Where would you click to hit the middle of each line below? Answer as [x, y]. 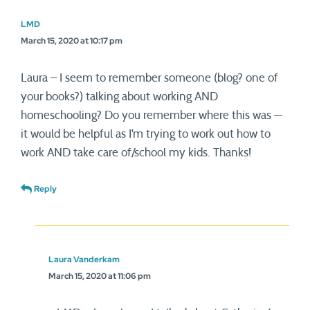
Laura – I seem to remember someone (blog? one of [149, 78]
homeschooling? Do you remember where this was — [152, 115]
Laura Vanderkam [84, 259]
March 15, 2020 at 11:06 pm [100, 276]
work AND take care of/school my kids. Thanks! [136, 153]
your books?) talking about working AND [119, 97]
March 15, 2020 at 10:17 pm [72, 41]
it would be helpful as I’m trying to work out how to [146, 134]
